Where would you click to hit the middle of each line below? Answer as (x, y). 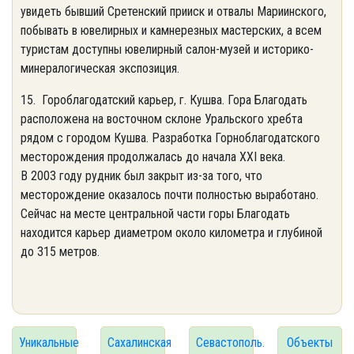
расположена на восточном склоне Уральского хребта (162, 119)
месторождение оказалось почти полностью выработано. (169, 195)
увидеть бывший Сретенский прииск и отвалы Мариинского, (173, 11)
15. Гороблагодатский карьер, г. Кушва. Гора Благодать (164, 100)
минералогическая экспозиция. (100, 68)
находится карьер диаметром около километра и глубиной (171, 233)
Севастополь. (230, 343)
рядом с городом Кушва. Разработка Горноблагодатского (170, 138)
